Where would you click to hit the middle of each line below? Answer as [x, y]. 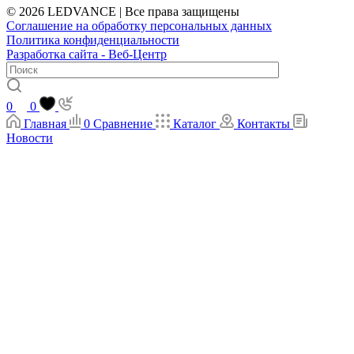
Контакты [264, 123]
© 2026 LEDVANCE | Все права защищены [123, 11]
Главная [45, 123]
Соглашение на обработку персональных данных [139, 25]
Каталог [195, 123]
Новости [30, 137]
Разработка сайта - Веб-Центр [87, 54]
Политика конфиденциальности [93, 40]
